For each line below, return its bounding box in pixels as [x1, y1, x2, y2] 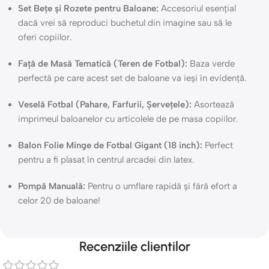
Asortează [192, 99, 234, 110]
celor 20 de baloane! [18, 195, 100, 206]
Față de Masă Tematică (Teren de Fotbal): [18, 58, 187, 69]
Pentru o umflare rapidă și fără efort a [85, 181, 237, 192]
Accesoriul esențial [159, 3, 236, 14]
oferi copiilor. [18, 32, 72, 43]
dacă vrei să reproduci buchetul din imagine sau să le [18, 17, 232, 28]
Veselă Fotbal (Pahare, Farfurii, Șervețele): [18, 99, 192, 110]
